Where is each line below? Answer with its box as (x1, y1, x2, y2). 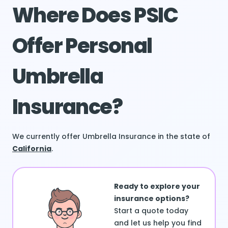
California (12, 144, 51, 154)
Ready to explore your (114, 181, 200, 191)
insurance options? (114, 193, 189, 204)
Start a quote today (114, 206, 188, 216)
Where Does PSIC (12, 1, 178, 30)
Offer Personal (12, 32, 152, 60)
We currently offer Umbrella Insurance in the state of (12, 131, 210, 141)
